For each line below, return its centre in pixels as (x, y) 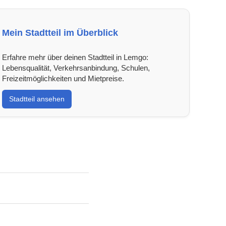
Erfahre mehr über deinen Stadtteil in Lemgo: (75, 57)
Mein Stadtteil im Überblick (60, 33)
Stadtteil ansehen (37, 99)
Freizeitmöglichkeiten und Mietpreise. (63, 78)
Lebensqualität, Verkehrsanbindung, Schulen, (76, 68)
